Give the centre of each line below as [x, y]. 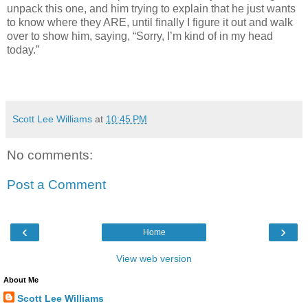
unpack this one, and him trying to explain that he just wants [151, 8]
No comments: [50, 155]
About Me [21, 279]
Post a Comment [56, 185]
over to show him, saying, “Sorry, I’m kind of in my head [140, 36]
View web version [154, 258]
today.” [23, 49]
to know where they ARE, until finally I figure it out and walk [150, 22]
